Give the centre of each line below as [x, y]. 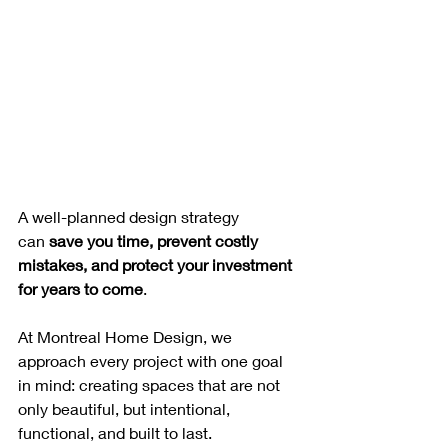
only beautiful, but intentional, [126, 409]
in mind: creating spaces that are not [151, 385]
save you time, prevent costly [155, 241]
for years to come [80, 289]
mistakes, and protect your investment [157, 265]
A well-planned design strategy [130, 217]
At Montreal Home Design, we [127, 337]
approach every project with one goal [152, 361]
